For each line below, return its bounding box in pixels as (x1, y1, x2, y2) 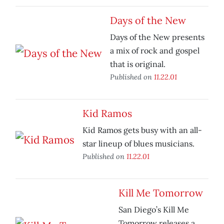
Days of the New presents (110, 32, 204, 42)
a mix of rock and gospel (110, 45, 199, 56)
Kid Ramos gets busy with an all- (82, 125, 202, 135)
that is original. (110, 59, 165, 69)
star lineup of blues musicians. (82, 138, 194, 149)
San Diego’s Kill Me (118, 204, 189, 215)
